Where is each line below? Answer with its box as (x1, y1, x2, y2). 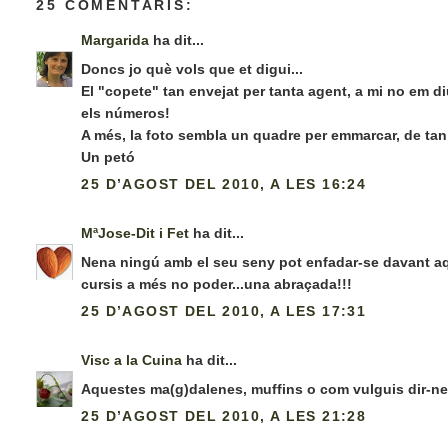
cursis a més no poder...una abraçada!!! (81, 276, 353, 293)
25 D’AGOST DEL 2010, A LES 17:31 (81, 303, 367, 320)
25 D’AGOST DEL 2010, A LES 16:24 (81, 176, 367, 193)
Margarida (81, 32, 150, 49)
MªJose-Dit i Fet (81, 225, 190, 242)
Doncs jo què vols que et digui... (81, 61, 304, 78)
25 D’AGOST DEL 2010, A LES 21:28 (81, 408, 367, 425)
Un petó (81, 149, 136, 166)
